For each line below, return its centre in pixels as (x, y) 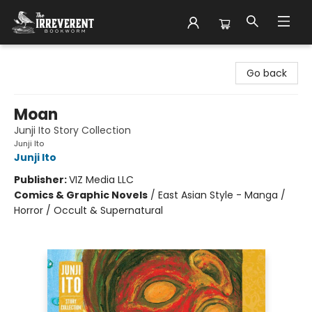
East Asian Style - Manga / (222, 195)
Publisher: (41, 180)
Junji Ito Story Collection (72, 130)
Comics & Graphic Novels (81, 195)
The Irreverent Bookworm (72, 58)
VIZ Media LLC (101, 180)
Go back (267, 73)
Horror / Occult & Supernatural (88, 210)
